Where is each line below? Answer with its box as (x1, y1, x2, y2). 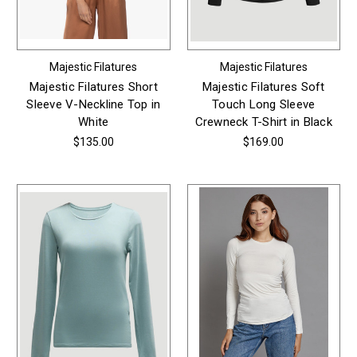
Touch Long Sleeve (212, 96, 316, 112)
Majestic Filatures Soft (202, 79, 325, 94)
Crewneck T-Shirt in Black (194, 114, 332, 129)
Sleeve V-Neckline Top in (26, 96, 161, 112)
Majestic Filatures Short (29, 79, 158, 94)
